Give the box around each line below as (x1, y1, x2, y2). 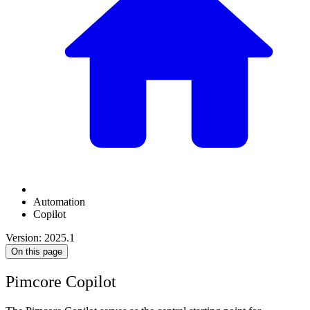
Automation (33, 196, 85, 208)
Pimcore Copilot (6, 273, 116, 291)
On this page (11, 246, 62, 257)
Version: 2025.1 (6, 232, 75, 244)
